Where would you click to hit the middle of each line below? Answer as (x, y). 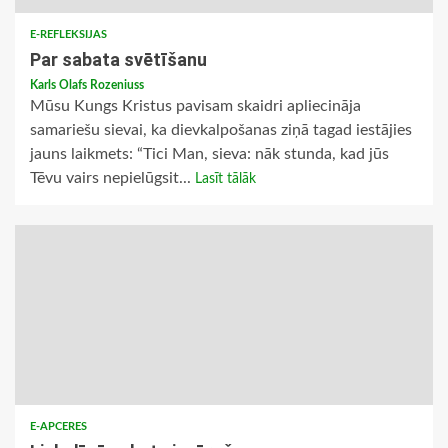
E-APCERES (58, 427)
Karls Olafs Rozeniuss (87, 85)
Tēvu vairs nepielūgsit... (112, 178)
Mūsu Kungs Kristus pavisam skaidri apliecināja (195, 106)
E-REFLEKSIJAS (68, 35)
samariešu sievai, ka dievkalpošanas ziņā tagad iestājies (221, 130)
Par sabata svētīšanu (118, 60)
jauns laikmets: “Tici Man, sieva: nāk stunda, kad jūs (209, 154)
